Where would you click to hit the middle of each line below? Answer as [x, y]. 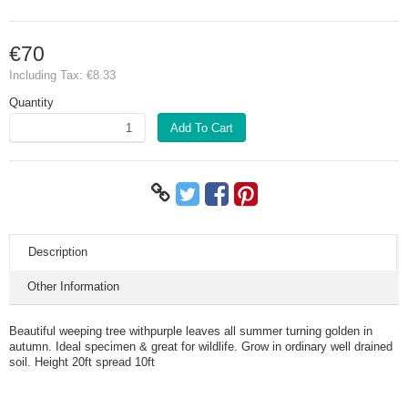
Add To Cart [202, 127]
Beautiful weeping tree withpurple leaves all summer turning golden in [191, 331]
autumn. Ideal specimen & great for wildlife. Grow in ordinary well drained [201, 347]
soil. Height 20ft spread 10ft [82, 362]
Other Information [73, 287]
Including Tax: [48, 75]
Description [58, 252]
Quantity [31, 102]
